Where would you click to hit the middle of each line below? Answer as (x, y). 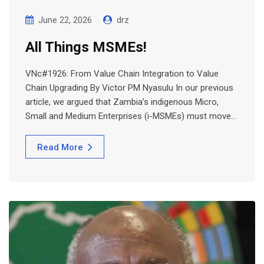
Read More (60, 148)
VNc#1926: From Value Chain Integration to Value (122, 74)
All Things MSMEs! (86, 47)
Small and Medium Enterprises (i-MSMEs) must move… (131, 116)
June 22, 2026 (65, 20)
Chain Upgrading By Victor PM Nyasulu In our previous (129, 88)
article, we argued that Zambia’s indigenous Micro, (122, 102)
